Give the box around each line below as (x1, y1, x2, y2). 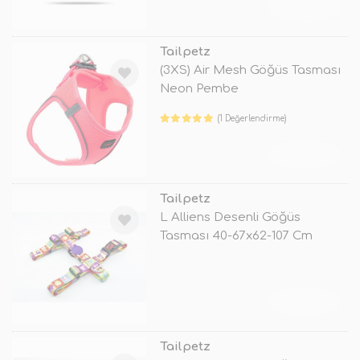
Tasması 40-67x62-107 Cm (159, 229, 313, 243)
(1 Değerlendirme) (218, 114, 287, 124)
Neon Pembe (159, 82, 239, 96)
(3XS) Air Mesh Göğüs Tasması (159, 63, 342, 78)
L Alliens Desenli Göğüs (159, 211, 301, 225)
